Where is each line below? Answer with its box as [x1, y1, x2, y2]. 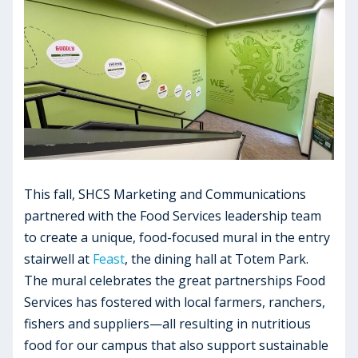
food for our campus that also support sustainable [24, 336, 329, 354]
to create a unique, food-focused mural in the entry [24, 228, 331, 246]
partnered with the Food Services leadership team [24, 206, 322, 225]
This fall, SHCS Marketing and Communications [24, 185, 307, 203]
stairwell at [24, 249, 93, 268]
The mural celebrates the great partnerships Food [24, 271, 326, 289]
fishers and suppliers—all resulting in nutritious [24, 314, 312, 332]
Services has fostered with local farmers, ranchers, [24, 292, 326, 311]
